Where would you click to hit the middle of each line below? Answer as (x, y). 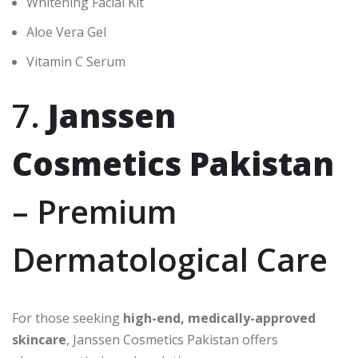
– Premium (94, 212)
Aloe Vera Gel (66, 32)
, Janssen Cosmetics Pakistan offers (172, 340)
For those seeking (68, 318)
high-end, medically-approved (219, 318)
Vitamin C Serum (76, 62)
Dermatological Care (170, 260)
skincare (39, 340)
